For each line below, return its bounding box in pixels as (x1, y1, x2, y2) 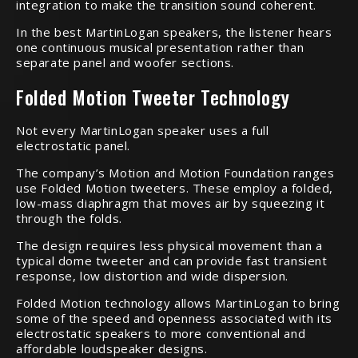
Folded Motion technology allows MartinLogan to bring (16, 294, 340, 311)
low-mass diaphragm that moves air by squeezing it (16, 194, 325, 211)
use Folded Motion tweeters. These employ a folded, (16, 179, 334, 196)
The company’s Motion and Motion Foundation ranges (16, 164, 335, 181)
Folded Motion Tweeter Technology (16, 82, 290, 111)
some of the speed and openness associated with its (16, 309, 333, 326)
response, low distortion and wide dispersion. (16, 267, 289, 284)
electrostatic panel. (16, 137, 130, 153)
